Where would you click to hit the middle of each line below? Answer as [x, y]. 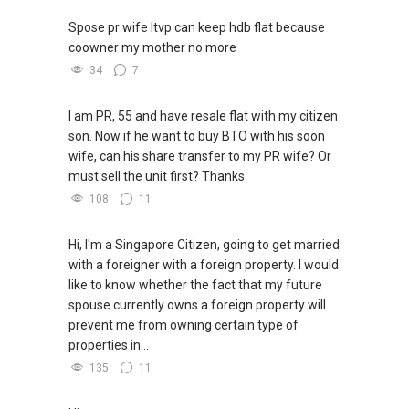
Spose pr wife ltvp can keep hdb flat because [197, 28]
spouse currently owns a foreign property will [197, 305]
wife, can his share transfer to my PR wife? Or [200, 157]
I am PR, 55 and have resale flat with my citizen [203, 116]
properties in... [109, 346]
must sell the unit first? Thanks [157, 177]
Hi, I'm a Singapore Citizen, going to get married [204, 245]
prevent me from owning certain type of [184, 325]
